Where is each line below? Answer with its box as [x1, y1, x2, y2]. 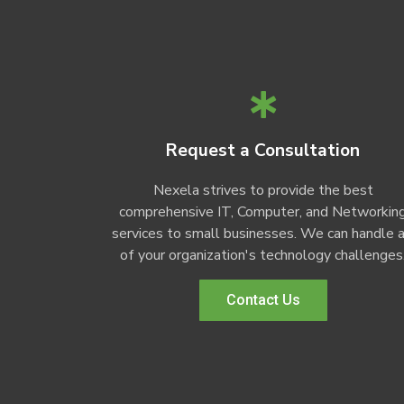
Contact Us [225, 291, 300, 309]
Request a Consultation [166, 139, 361, 163]
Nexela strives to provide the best [152, 180, 373, 201]
